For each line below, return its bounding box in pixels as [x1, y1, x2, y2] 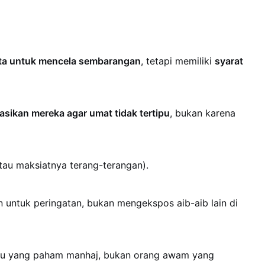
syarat [215, 54, 243, 67]
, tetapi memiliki [141, 54, 215, 67]
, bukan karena [170, 106, 235, 119]
